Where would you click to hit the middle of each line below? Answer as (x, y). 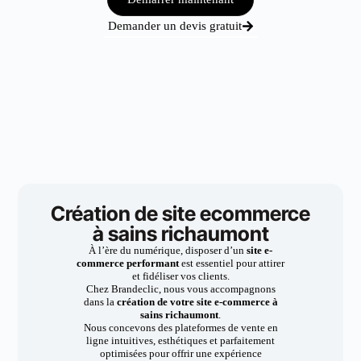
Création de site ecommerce (180, 214)
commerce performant (129, 263)
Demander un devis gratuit (174, 26)
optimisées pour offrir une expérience (180, 353)
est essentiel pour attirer (233, 263)
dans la (100, 302)
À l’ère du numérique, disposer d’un (168, 250)
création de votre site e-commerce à (197, 302)
